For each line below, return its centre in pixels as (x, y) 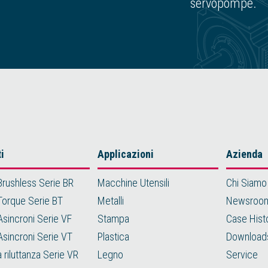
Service (242, 254)
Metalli (110, 200)
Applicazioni (125, 154)
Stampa (113, 218)
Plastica (113, 236)
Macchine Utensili (133, 182)
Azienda (245, 154)
